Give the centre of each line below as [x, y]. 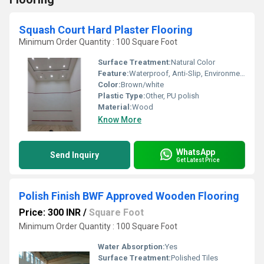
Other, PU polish [172, 96]
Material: [115, 107]
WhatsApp [196, 152]
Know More [120, 120]
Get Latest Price [198, 160]
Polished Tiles [194, 258]
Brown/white [142, 85]
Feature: [113, 73]
